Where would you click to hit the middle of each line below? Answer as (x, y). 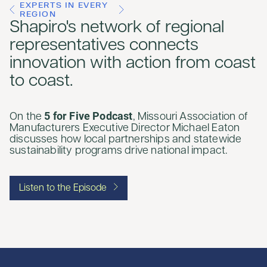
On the (27, 117)
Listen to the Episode (63, 188)
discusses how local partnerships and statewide (126, 140)
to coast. (41, 81)
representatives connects (104, 46)
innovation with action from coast (133, 63)
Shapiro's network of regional (117, 28)
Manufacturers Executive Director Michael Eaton (125, 128)
